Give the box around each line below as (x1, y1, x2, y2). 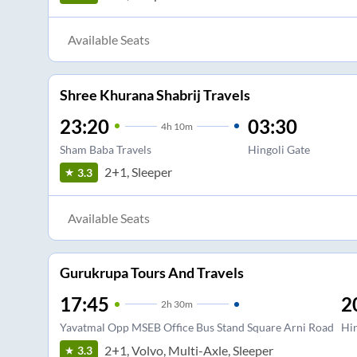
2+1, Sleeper (104, 164, 172, 180)
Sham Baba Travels (59, 142, 151, 156)
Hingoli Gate (247, 142, 310, 156)
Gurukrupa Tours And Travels (59, 264, 244, 282)
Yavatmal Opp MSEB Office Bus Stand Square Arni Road (59, 320, 334, 335)
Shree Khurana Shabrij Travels (59, 85, 250, 104)
